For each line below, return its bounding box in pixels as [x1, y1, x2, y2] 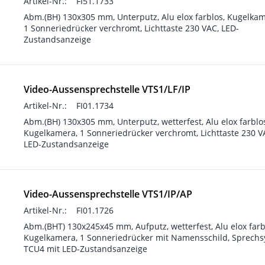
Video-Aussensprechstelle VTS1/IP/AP [24, 188, 192, 201]
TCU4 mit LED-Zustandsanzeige [24, 243, 147, 254]
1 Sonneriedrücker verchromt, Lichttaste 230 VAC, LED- [24, 22, 239, 34]
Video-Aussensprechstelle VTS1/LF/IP [24, 83, 190, 96]
